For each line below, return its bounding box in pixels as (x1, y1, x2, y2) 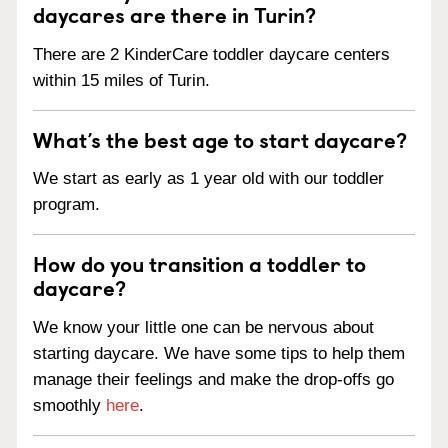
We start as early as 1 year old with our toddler (33, 169, 384, 189)
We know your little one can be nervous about (33, 318, 374, 337)
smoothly (33, 396, 106, 415)
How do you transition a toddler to (33, 247, 366, 280)
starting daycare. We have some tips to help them (33, 344, 405, 363)
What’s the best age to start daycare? (33, 122, 407, 155)
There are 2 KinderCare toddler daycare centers (33, 44, 390, 64)
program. (33, 195, 100, 215)
